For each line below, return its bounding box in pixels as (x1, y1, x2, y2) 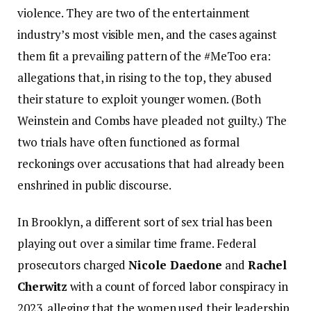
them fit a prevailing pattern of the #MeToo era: (17, 48, 271, 65)
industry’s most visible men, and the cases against (17, 26, 277, 43)
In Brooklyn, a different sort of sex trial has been (17, 214, 272, 230)
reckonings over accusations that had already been (17, 155, 284, 172)
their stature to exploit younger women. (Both (17, 91, 262, 108)
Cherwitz (17, 278, 68, 295)
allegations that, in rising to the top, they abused (17, 69, 272, 86)
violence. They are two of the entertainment (17, 5, 251, 22)
